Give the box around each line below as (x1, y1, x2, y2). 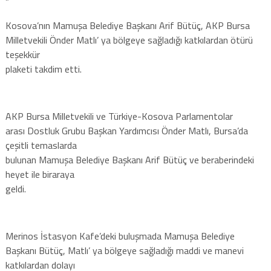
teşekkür (5, 47, 40, 62)
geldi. (5, 181, 26, 196)
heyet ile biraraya (5, 166, 74, 181)
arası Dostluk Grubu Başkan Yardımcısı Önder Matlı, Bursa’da (5, 123, 248, 138)
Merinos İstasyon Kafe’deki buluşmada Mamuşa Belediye (5, 228, 235, 243)
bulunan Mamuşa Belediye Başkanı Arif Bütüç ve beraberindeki (5, 152, 254, 167)
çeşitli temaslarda (5, 137, 77, 152)
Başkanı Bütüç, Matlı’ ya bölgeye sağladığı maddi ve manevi (5, 243, 244, 258)
